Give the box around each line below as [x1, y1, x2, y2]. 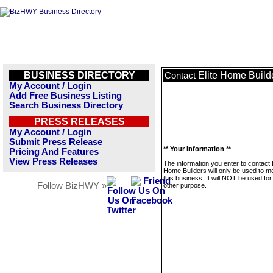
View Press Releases [9, 157, 97, 166]
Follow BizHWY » [37, 181, 107, 191]
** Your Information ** [163, 145, 231, 152]
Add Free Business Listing [9, 91, 122, 101]
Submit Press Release [9, 137, 102, 147]
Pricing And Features [9, 147, 99, 157]
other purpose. [163, 182, 207, 189]
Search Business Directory [9, 101, 123, 110]
